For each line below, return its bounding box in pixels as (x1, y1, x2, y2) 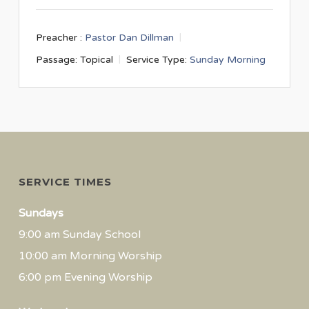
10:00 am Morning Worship (18, 249, 162, 263)
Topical (79, 53, 113, 66)
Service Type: (126, 53, 187, 66)
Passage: (35, 53, 77, 66)
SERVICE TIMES (18, 175, 112, 188)
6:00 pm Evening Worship (18, 270, 152, 284)
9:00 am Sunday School (18, 228, 141, 241)
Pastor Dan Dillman (84, 31, 174, 43)
